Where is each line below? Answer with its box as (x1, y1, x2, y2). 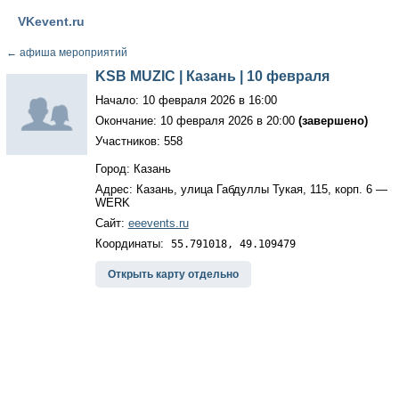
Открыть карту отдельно (107, 268, 239, 281)
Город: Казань (94, 162, 171, 175)
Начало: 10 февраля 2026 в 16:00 (94, 94, 277, 107)
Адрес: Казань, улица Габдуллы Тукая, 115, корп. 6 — (94, 183, 387, 196)
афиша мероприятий (16, 46, 127, 59)
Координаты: (94, 237, 171, 250)
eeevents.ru (127, 216, 189, 230)
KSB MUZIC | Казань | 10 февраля (94, 69, 330, 84)
